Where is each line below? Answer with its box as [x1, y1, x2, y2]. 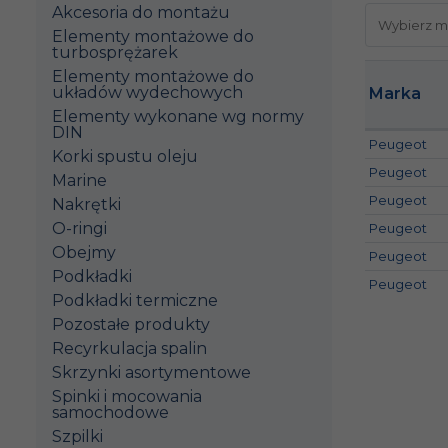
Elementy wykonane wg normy [52, 107, 304, 126]
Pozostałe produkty [52, 315, 210, 334]
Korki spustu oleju [52, 147, 198, 166]
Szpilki [52, 427, 103, 446]
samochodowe [52, 403, 169, 422]
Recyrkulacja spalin [52, 339, 207, 358]
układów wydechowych [52, 83, 243, 102]
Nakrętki [52, 195, 121, 214]
